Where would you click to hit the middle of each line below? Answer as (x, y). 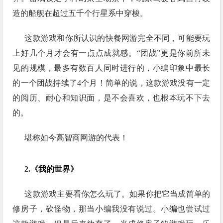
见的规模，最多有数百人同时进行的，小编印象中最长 (111, 68)
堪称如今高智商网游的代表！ (76, 138)
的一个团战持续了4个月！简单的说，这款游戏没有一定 (111, 83)
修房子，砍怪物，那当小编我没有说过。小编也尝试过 (111, 209)
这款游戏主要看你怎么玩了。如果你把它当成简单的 (117, 194)
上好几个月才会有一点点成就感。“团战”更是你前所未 (111, 53)
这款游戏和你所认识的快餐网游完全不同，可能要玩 (117, 38)
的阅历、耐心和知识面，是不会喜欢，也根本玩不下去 (111, 98)
